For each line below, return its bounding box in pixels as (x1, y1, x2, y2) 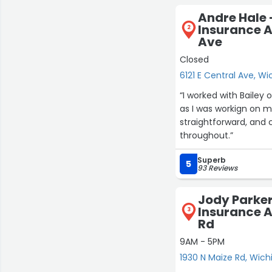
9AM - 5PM (180, 236, 225, 248)
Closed (180, 53, 209, 66)
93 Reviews (197, 163, 238, 173)
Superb (197, 155, 226, 165)
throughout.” (180, 129, 234, 141)
